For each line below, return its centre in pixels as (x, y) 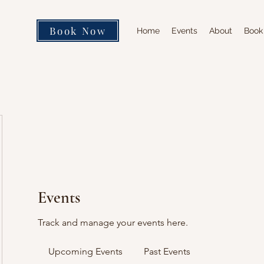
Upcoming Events (85, 251)
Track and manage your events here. (113, 222)
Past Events (167, 251)
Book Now (78, 31)
